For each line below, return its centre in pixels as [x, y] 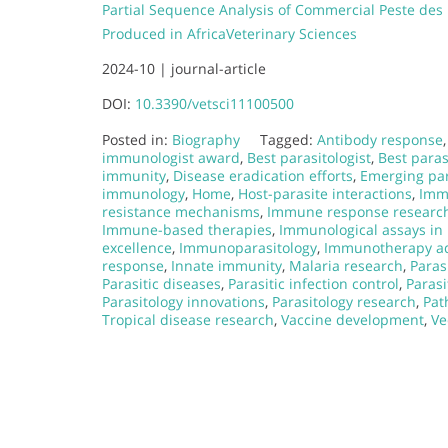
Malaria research [346, 265]
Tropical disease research [188, 319]
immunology [143, 193]
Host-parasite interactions [325, 193]
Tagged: [288, 139]
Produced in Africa [164, 33]
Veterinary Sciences [291, 33]
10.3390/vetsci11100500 [214, 103]
